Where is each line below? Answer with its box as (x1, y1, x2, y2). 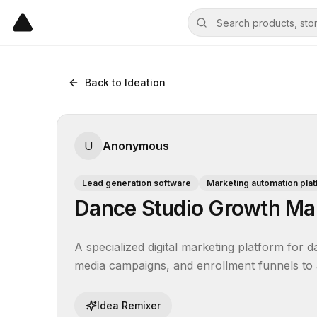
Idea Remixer (97, 299, 161, 311)
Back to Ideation (85, 76, 166, 88)
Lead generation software (82, 178, 191, 188)
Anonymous (103, 139, 169, 153)
